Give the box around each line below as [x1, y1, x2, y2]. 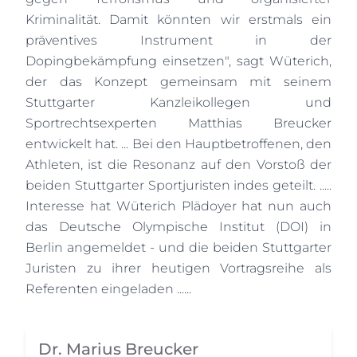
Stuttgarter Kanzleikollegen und [25, 95, 331, 110]
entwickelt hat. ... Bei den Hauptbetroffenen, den [25, 136, 331, 151]
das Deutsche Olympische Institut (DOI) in [25, 219, 331, 234]
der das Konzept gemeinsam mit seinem [25, 74, 331, 89]
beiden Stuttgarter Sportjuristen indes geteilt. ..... [25, 178, 331, 193]
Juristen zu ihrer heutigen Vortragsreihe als [25, 261, 331, 276]
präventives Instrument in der [25, 33, 331, 48]
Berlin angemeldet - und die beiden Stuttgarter [25, 240, 331, 255]
